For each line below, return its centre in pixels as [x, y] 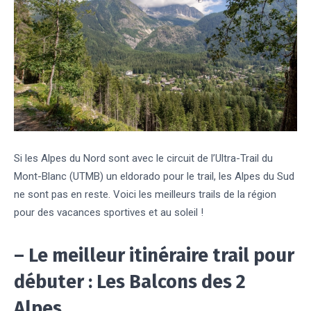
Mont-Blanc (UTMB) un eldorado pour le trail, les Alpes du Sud [154, 177]
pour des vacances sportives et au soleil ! [109, 213]
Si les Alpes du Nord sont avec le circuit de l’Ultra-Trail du [143, 159]
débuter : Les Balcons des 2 [130, 282]
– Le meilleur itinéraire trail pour [154, 256]
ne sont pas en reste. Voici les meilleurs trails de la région [145, 195]
